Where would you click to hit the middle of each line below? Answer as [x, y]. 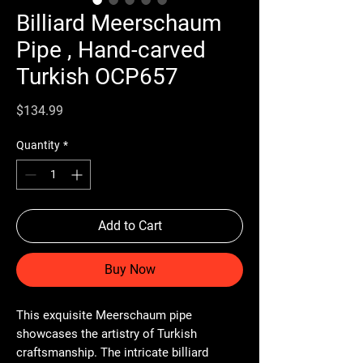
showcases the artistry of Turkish [107, 333]
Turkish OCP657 [97, 76]
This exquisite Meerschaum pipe [104, 315]
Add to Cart [130, 225]
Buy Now [130, 269]
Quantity [38, 145]
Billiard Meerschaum [119, 23]
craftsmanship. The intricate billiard [112, 352]
